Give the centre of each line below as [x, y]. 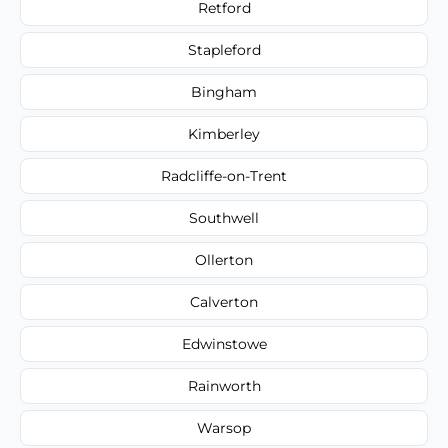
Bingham [224, 91]
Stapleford [224, 49]
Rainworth [224, 385]
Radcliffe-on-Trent [224, 175]
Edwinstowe [224, 343]
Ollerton [224, 259]
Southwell [224, 217]
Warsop [224, 427]
